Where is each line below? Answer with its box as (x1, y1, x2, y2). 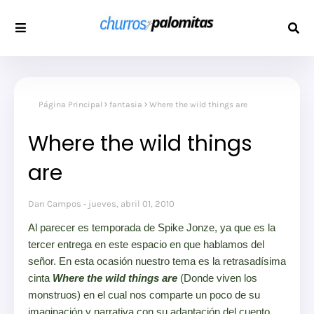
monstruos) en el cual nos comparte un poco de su (28, 289, 260, 301)
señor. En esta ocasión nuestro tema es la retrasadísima (28, 255, 286, 268)
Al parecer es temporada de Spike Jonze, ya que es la (28, 221, 275, 234)
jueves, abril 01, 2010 (88, 198, 175, 210)
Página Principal (39, 100, 102, 109)
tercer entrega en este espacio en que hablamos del (28, 238, 264, 251)
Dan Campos (28, 198, 81, 210)
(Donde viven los (177, 272, 257, 285)
